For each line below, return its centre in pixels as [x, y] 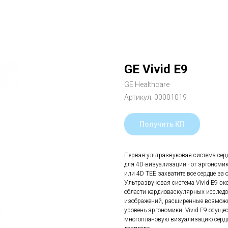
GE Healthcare [147, 84]
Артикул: [139, 97]
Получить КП [162, 124]
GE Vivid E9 [156, 69]
